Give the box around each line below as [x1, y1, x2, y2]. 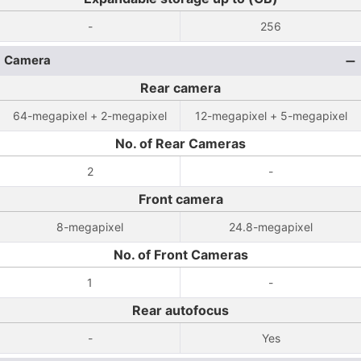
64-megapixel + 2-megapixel [13, 109, 167, 122]
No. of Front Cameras [113, 247, 248, 263]
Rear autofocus [132, 302, 229, 318]
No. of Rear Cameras [115, 135, 246, 151]
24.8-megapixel [229, 220, 313, 234]
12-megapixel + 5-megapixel [194, 109, 347, 122]
